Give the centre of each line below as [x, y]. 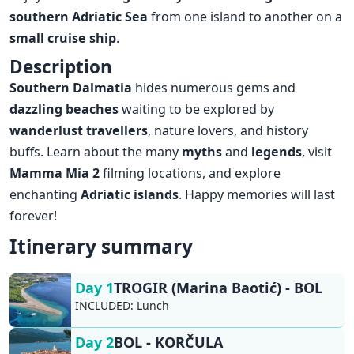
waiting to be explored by [198, 109]
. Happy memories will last [257, 194]
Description [61, 66]
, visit [317, 151]
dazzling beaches [66, 109]
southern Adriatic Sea [81, 17]
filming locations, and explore [192, 173]
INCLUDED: [104, 306]
